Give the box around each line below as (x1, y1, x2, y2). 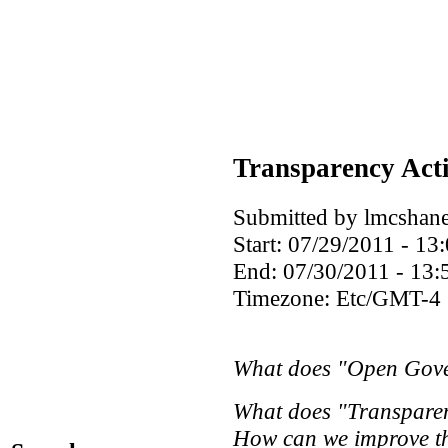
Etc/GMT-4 (336, 284, 441, 311)
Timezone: (233, 284, 336, 311)
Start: (233, 230, 288, 257)
